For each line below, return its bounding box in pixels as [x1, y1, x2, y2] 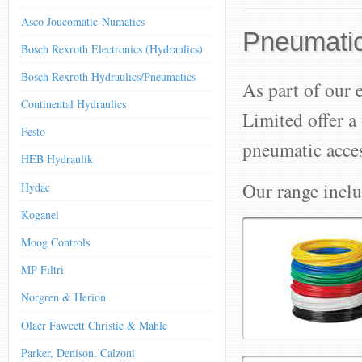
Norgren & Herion [21, 289, 106, 305]
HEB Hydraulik [21, 151, 93, 167]
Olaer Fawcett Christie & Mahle [21, 317, 167, 333]
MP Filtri [21, 262, 64, 278]
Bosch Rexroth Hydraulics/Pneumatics [21, 68, 196, 84]
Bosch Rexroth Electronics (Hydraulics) [21, 40, 203, 57]
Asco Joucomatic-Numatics [21, 13, 145, 29]
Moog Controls [21, 234, 90, 250]
